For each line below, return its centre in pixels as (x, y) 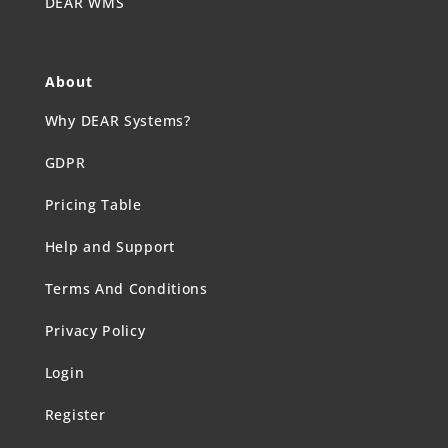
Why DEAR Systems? (117, 120)
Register (75, 414)
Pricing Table (93, 204)
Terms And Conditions (126, 288)
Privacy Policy (95, 330)
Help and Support (109, 246)
